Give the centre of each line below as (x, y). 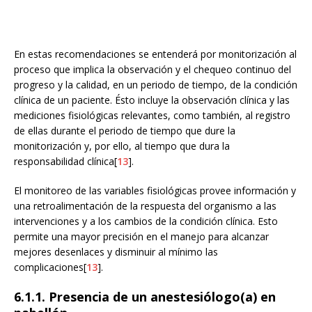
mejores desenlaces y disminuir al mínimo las (116, 252)
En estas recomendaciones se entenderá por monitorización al (155, 54)
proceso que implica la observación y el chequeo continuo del (153, 70)
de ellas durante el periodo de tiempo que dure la (125, 131)
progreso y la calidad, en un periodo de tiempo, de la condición (156, 85)
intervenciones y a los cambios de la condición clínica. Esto (146, 221)
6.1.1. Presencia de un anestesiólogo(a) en (145, 297)
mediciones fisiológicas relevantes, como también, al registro (152, 116)
